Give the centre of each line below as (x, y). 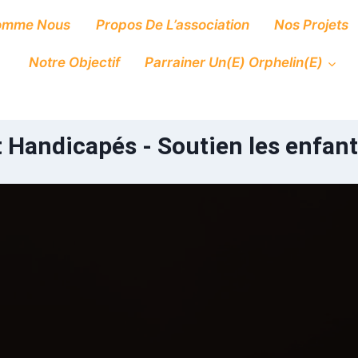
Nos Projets (311, 24)
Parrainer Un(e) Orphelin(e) (234, 63)
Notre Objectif (75, 63)
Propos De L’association (172, 24)
